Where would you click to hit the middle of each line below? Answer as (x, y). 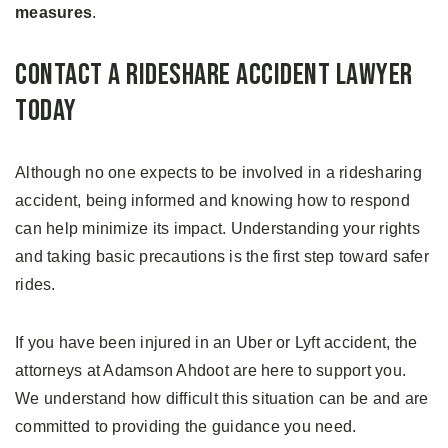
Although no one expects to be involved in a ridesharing (218, 173)
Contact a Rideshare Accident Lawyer (214, 75)
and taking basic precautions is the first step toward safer (222, 257)
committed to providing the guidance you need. (186, 427)
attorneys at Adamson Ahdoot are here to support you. (210, 371)
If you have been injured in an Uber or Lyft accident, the (216, 343)
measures (53, 13)
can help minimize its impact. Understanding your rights (217, 229)
